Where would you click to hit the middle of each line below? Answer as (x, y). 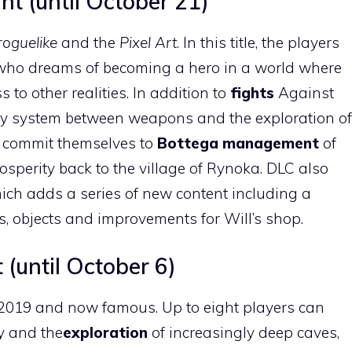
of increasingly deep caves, (246, 332)
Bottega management (238, 143)
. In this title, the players (258, 42)
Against (306, 92)
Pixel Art (148, 42)
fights (254, 92)
